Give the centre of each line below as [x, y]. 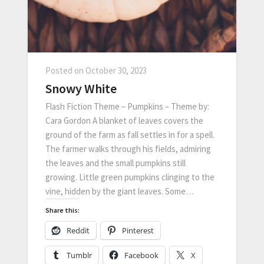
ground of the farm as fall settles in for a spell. [130, 134]
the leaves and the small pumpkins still [115, 163]
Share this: [62, 210]
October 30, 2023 [116, 70]
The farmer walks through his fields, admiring [128, 148]
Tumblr [79, 255]
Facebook [141, 255]
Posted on [65, 70]
